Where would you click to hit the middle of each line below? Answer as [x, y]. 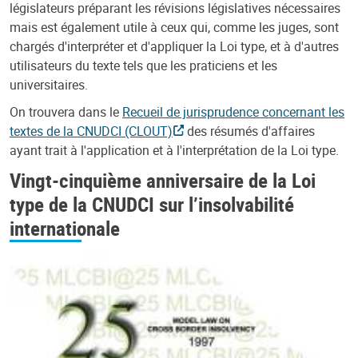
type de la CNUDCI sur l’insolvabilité [152, 204]
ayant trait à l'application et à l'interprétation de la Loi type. [174, 150]
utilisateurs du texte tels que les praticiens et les [143, 66]
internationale [65, 228]
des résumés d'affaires [249, 131]
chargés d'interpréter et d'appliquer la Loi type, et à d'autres [174, 46]
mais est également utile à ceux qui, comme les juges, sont [174, 27]
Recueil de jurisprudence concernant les [233, 112]
